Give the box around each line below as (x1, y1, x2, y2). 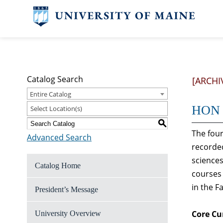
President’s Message (35, 185, 98, 194)
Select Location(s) (30, 104, 82, 113)
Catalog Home (35, 161, 81, 170)
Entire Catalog (30, 90, 71, 99)
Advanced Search (27, 132, 92, 143)
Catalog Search (27, 74, 83, 85)
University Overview (35, 209, 101, 218)
